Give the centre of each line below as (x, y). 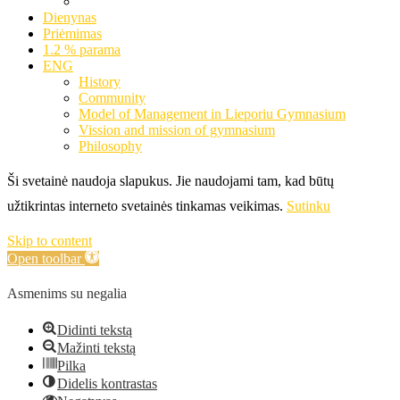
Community (112, 97)
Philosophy (110, 146)
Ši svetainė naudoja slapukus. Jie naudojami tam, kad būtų (171, 180)
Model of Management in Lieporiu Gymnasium (212, 113)
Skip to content (50, 240)
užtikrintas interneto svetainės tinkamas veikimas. (145, 205)
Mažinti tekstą (96, 347)
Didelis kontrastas (107, 383)
